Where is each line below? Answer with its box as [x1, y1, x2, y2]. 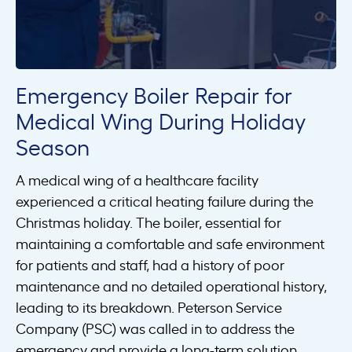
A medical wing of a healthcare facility [16, 170, 258, 189]
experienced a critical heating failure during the [16, 191, 313, 211]
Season [16, 131, 90, 162]
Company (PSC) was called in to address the [16, 318, 295, 338]
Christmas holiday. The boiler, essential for [16, 212, 281, 232]
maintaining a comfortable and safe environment [16, 233, 324, 253]
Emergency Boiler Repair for [16, 79, 292, 110]
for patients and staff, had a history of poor [16, 255, 284, 274]
